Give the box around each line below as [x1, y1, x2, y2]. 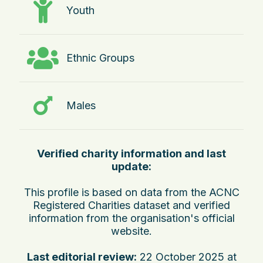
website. [111, 224, 152, 237]
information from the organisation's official [28, 211, 235, 224]
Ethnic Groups [66, 51, 134, 64]
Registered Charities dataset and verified [33, 198, 230, 211]
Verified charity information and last [37, 147, 226, 160]
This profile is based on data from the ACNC [23, 186, 240, 198]
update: [112, 160, 151, 173]
